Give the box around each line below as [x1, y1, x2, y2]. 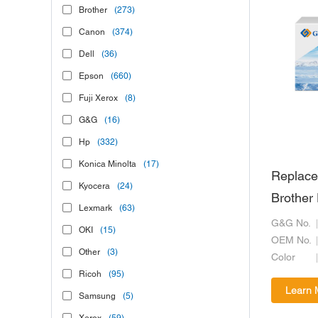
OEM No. [271, 236, 312, 246]
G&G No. [271, 219, 311, 229]
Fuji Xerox [79, 94, 118, 102]
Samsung [79, 292, 116, 300]
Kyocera [79, 182, 110, 190]
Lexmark [79, 204, 112, 212]
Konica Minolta [79, 160, 136, 168]
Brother [79, 6, 107, 14]
